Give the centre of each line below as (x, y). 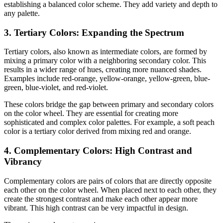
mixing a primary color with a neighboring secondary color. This (105, 61)
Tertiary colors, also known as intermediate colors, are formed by (106, 52)
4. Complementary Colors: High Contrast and (98, 150)
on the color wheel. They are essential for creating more (91, 113)
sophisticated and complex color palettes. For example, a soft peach (109, 122)
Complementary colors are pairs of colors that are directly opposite (108, 181)
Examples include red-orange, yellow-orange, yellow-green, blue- (107, 79)
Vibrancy (23, 161)
